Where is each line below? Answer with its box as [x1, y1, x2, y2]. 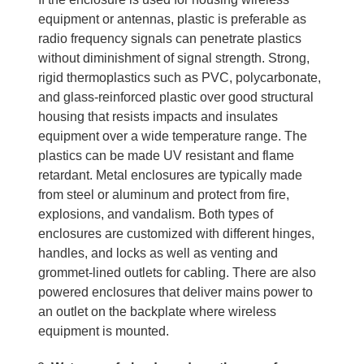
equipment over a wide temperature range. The [37, 128, 307, 143]
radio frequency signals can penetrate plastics [37, 31, 301, 45]
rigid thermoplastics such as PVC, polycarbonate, [37, 70, 321, 84]
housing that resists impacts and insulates [37, 109, 278, 123]
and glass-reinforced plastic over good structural [37, 89, 314, 104]
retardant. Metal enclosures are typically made [37, 167, 302, 182]
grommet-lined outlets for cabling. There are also [37, 265, 316, 279]
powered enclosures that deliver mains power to [37, 284, 313, 299]
